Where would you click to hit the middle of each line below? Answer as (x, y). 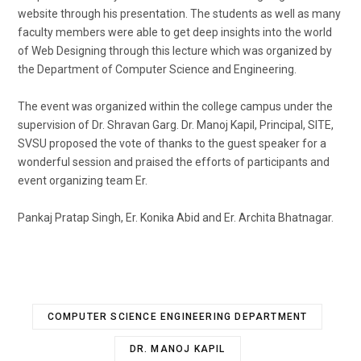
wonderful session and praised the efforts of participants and (174, 162)
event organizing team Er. (83, 180)
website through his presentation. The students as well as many (179, 13)
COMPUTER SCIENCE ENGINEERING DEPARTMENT (177, 316)
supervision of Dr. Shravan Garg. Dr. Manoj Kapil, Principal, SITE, (176, 124)
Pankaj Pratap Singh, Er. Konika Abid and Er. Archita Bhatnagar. (176, 217)
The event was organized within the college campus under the (175, 106)
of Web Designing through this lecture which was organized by (175, 50)
